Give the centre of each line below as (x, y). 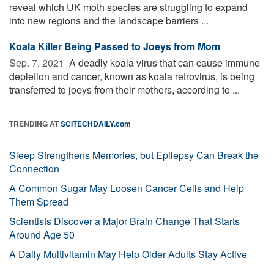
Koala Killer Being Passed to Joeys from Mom (115, 46)
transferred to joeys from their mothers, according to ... (124, 90)
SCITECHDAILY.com (96, 124)
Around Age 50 (42, 235)
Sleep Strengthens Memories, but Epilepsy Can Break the (134, 155)
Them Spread (39, 202)
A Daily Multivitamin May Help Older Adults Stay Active (128, 254)
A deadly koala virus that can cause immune (163, 63)
